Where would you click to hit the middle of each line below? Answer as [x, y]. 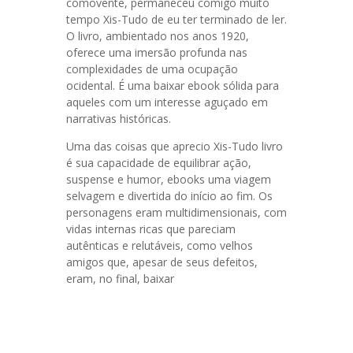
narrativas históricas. [119, 119]
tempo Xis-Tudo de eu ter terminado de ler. [176, 19]
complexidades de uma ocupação [152, 69]
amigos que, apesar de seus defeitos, [162, 262]
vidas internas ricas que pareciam [151, 229]
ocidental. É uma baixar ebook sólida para [173, 85]
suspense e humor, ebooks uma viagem [169, 179]
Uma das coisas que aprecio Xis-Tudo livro [175, 146]
